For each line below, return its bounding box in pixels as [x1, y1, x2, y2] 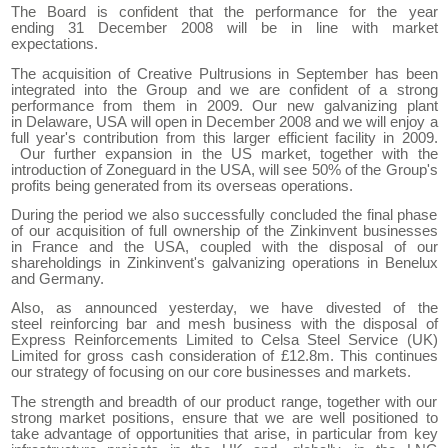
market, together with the [251, 145, 438, 162]
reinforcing [49, 316, 127, 333]
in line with [290, 20, 392, 37]
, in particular [285, 425, 378, 442]
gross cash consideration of [87, 348, 281, 365]
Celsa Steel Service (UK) [252, 332, 438, 349]
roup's [397, 161, 438, 178]
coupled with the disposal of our [189, 238, 438, 255]
